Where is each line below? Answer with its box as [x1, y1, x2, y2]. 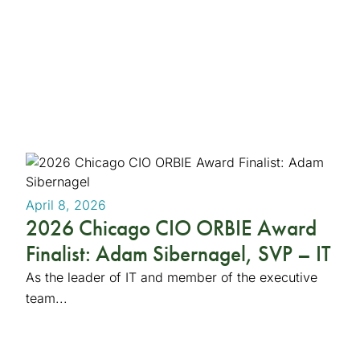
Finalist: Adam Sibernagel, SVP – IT [25, 240, 331, 267]
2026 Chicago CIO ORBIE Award [25, 215, 317, 241]
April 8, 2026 [25, 196, 106, 213]
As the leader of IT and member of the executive [25, 268, 317, 285]
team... [25, 289, 67, 306]
